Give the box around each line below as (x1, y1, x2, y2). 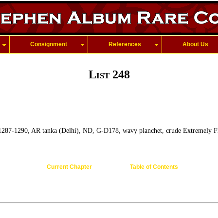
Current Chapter (46, 163, 92, 170)
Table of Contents (129, 163, 178, 170)
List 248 (88, 68, 130, 81)
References (109, 41, 141, 48)
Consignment (30, 41, 67, 48)
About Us (182, 41, 208, 48)
